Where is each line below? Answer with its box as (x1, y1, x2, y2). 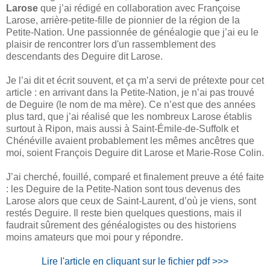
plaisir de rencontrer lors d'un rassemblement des (6, 39, 216, 49)
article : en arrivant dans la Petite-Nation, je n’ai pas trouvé (6, 87, 254, 98)
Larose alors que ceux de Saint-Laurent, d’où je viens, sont (6, 195, 256, 206)
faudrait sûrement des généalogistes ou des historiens (6, 219, 236, 230)
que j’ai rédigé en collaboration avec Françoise (38, 2, 240, 13)
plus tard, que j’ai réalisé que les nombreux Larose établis (6, 111, 252, 122)
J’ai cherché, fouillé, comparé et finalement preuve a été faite (6, 171, 264, 182)
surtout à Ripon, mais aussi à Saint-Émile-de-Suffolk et (6, 123, 239, 134)
